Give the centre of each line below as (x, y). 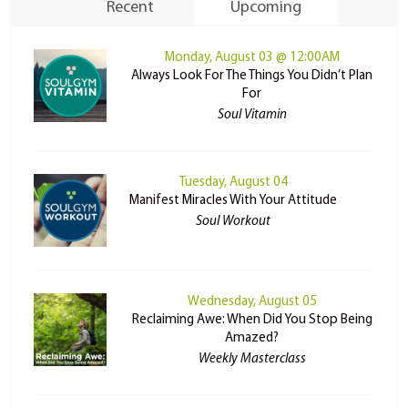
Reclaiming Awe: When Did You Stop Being (252, 321)
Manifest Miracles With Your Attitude (234, 201)
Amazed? (252, 339)
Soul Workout (234, 222)
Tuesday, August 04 (233, 183)
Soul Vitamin (252, 116)
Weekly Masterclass (252, 360)
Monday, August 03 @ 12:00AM (252, 58)
